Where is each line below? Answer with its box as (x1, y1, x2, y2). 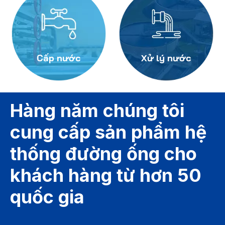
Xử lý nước (141, 52, 191, 64)
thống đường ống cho (10, 143, 197, 165)
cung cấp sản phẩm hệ (10, 121, 206, 144)
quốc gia (10, 186, 84, 208)
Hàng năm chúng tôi (10, 99, 184, 122)
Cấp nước (37, 52, 81, 64)
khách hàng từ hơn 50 (10, 164, 201, 187)
